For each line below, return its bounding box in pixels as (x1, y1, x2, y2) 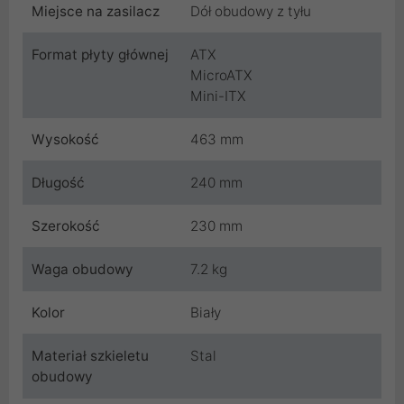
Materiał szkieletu (32, 347, 149, 365)
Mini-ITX (190, 87, 246, 106)
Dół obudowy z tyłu (190, 3, 311, 21)
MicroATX (190, 67, 252, 85)
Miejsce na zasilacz (32, 3, 160, 21)
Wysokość (32, 131, 99, 149)
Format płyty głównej (32, 46, 169, 64)
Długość (32, 174, 85, 192)
